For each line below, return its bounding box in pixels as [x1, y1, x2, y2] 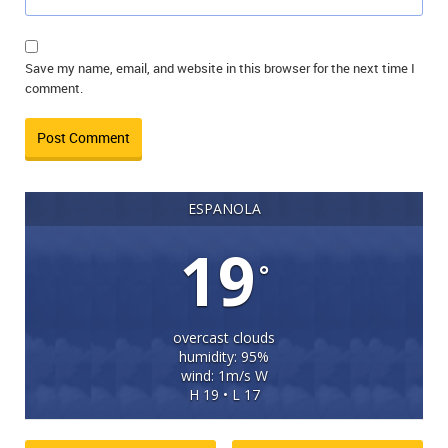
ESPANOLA [187, 199, 261, 218]
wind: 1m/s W [180, 366, 268, 385]
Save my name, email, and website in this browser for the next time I [25, 59, 415, 77]
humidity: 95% [179, 347, 269, 366]
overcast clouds [173, 328, 275, 347]
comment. [25, 79, 83, 97]
